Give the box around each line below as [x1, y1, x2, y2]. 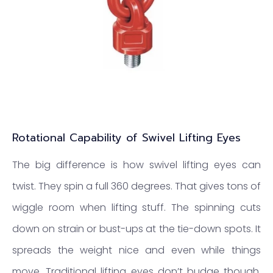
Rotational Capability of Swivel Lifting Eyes [12, 129, 241, 146]
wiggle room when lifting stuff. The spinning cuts [12, 200, 261, 214]
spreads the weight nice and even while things [12, 243, 261, 257]
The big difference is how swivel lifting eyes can [12, 157, 261, 172]
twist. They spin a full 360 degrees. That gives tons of [12, 179, 261, 193]
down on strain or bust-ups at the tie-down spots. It [12, 221, 261, 236]
